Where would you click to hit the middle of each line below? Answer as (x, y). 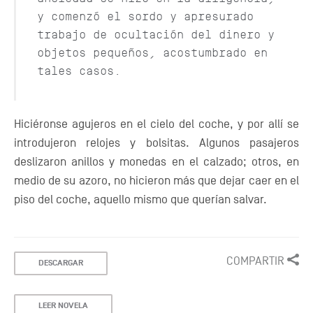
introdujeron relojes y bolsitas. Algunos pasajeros (156, 143)
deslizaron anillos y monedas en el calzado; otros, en (156, 162)
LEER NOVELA (63, 306)
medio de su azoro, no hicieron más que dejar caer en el (156, 181)
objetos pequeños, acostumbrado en (152, 53)
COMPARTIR (257, 261)
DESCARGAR (61, 263)
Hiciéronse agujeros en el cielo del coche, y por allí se (156, 124)
